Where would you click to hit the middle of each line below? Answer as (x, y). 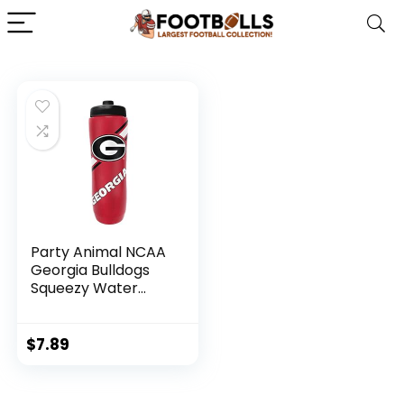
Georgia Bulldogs (91, 270)
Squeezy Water (85, 288)
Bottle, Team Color (98, 306)
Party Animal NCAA (99, 252)
